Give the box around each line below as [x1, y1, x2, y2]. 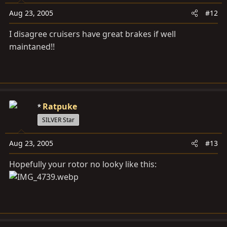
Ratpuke [43, 101, 77, 112]
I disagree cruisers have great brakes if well [9, 28, 176, 40]
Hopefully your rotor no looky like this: [9, 159, 157, 170]
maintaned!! [9, 41, 55, 53]
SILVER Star [42, 116, 74, 125]
